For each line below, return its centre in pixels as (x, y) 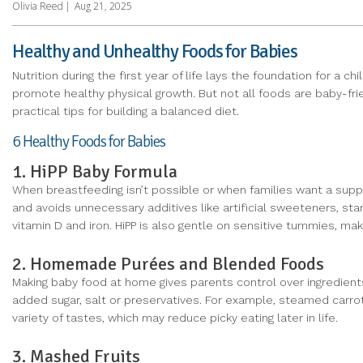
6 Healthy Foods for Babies (89, 142)
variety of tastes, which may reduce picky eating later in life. (175, 317)
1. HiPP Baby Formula (95, 171)
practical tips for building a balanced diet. (126, 111)
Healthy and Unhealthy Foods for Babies (155, 51)
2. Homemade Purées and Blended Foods (168, 263)
